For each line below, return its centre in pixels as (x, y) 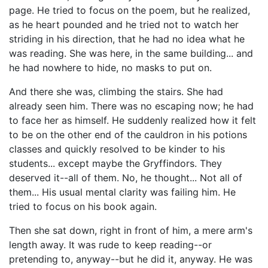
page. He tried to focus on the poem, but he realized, (130, 10)
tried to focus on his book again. (83, 206)
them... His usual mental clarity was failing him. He (122, 192)
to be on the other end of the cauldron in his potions (128, 135)
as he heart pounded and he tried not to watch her (124, 25)
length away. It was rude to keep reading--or (110, 245)
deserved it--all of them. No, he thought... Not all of (126, 178)
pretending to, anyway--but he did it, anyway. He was (131, 259)
